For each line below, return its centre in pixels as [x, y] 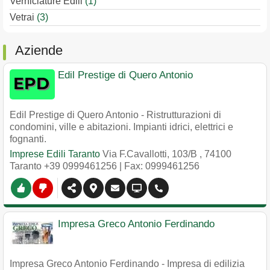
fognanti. [28, 139]
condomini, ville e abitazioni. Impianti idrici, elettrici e [121, 127]
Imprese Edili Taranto [55, 154]
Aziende [39, 50]
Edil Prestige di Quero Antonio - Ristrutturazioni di [115, 115]
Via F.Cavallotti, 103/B [151, 154]
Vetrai [23, 17]
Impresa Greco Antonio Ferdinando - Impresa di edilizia [127, 264]
